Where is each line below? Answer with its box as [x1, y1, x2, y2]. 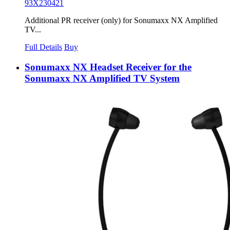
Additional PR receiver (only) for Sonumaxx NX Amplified [25, 16, 218, 25]
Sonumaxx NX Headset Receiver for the [25, 61, 191, 72]
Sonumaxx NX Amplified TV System [25, 72, 180, 84]
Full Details [25, 43, 62, 51]
